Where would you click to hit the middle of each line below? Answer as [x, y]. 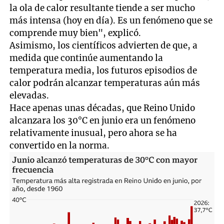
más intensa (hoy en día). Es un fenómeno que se [111, 20]
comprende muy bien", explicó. [75, 33]
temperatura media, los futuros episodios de [103, 70]
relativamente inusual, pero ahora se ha [93, 133]
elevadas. [29, 95]
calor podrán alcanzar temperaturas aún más [105, 83]
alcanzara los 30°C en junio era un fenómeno [103, 120]
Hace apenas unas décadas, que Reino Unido [102, 108]
